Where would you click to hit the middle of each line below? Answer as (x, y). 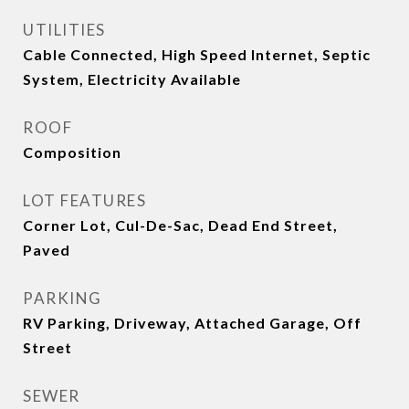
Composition (72, 152)
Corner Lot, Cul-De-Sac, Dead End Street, (180, 225)
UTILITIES (64, 30)
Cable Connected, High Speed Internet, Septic (197, 54)
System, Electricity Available (132, 79)
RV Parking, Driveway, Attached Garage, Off (192, 323)
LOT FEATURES (84, 200)
